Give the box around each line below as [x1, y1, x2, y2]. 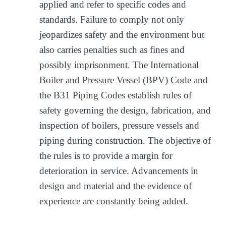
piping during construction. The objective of [39, 135, 211, 146]
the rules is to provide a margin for [39, 150, 173, 161]
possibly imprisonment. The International [39, 59, 199, 70]
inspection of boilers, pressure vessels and [39, 120, 200, 131]
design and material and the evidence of [39, 180, 192, 191]
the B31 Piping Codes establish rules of [39, 89, 192, 100]
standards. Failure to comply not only [39, 14, 185, 25]
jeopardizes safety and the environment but [39, 29, 205, 40]
